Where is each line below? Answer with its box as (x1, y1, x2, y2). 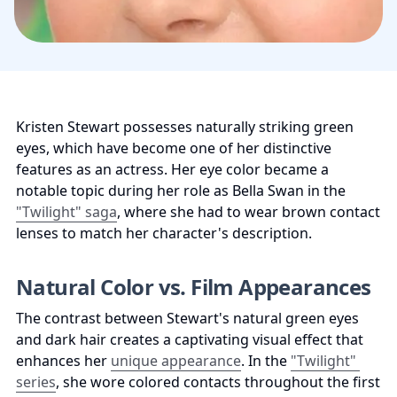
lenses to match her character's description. (16, 223, 312, 244)
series (16, 372, 56, 393)
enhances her (16, 351, 111, 371)
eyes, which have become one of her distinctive (16, 138, 331, 159)
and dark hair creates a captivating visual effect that (16, 330, 363, 350)
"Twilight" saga (16, 202, 117, 222)
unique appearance (111, 351, 241, 371)
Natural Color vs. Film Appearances (16, 272, 371, 302)
